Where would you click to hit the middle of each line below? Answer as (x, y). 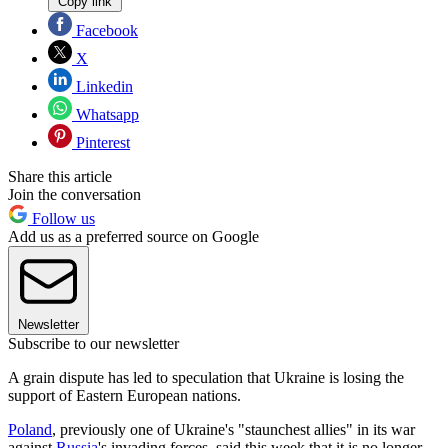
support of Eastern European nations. (124, 395)
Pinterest (101, 142)
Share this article (60, 176)
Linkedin (102, 86)
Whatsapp (105, 114)
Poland (30, 429)
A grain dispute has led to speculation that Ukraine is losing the (206, 377)
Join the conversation (74, 194)
